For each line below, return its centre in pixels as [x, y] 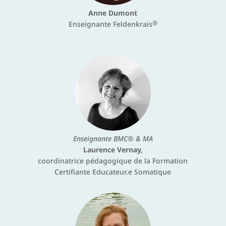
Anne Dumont [113, 13]
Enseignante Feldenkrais [110, 24]
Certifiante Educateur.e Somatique [113, 172]
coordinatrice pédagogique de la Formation [113, 161]
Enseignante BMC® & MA [113, 139]
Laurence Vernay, [113, 150]
